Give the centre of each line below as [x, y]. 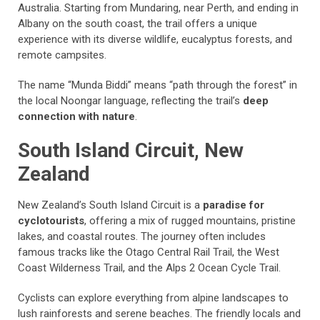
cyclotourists [51, 221]
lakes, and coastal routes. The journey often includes [142, 236]
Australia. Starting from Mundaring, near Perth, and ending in [158, 8]
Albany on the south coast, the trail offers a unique [137, 24]
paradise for [234, 205]
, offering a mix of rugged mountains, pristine [190, 221]
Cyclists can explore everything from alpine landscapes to [153, 298]
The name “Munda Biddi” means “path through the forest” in [157, 85]
